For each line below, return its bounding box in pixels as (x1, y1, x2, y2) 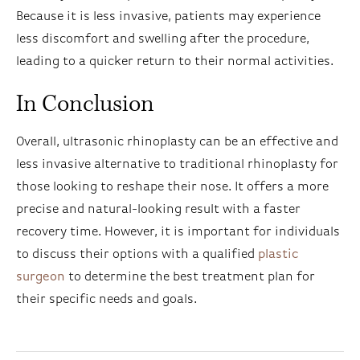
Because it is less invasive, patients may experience (16, 10, 321, 23)
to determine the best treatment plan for (65, 270, 315, 284)
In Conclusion (16, 88, 154, 119)
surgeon (16, 270, 65, 284)
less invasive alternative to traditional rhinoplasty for (16, 157, 338, 171)
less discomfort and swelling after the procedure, (16, 32, 309, 46)
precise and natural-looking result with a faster (16, 202, 301, 216)
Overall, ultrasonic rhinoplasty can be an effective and (16, 135, 338, 149)
